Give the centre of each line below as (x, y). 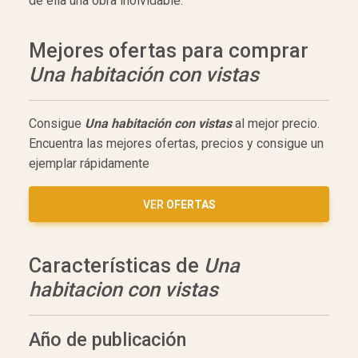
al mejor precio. (276, 123)
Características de (116, 266)
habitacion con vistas (123, 290)
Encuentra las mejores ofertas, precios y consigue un (176, 143)
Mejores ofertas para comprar (169, 51)
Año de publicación (107, 340)
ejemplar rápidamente (89, 163)
